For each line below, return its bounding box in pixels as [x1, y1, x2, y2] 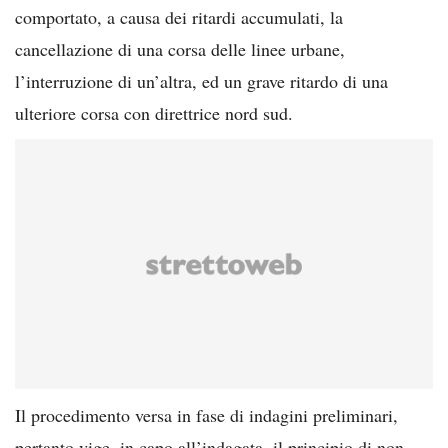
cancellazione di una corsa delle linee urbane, [15, 36, 345, 61]
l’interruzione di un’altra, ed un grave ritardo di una [15, 68, 388, 93]
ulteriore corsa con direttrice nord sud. [15, 100, 293, 125]
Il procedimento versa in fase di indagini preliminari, [15, 402, 398, 427]
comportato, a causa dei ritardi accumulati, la [15, 4, 343, 29]
